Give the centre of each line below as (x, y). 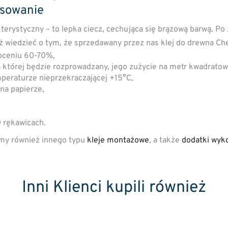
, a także (165, 140)
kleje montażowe (118, 140)
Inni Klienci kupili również (114, 188)
